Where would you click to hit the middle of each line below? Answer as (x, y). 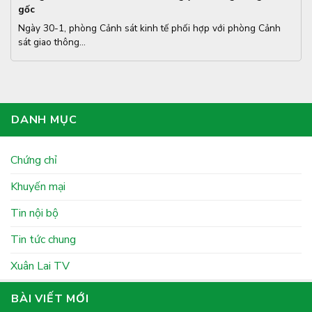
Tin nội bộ (34, 213)
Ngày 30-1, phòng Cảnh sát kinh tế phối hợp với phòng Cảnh (149, 28)
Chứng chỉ (34, 161)
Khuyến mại (38, 187)
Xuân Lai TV (40, 266)
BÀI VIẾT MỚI (50, 299)
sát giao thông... (52, 42)
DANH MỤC (44, 120)
